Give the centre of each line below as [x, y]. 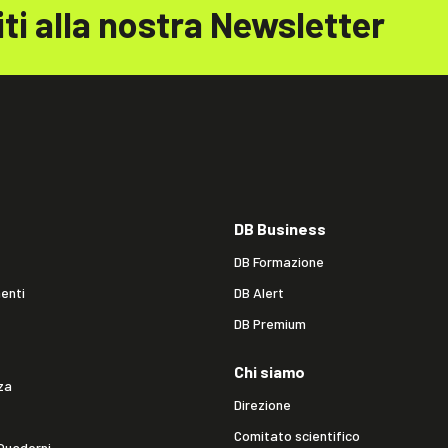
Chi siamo [269, 371]
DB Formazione [279, 261]
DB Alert [259, 292]
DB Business [280, 228]
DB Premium [270, 323]
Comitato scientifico [297, 435]
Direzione [262, 404]
